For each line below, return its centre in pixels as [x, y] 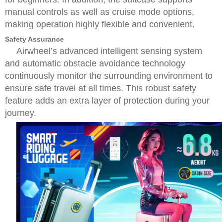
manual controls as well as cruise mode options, [100, 12]
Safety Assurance [34, 39]
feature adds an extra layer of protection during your [107, 101]
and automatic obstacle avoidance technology [95, 63]
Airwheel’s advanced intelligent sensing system [109, 51]
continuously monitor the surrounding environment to [109, 76]
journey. [21, 113]
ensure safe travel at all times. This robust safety [101, 88]
